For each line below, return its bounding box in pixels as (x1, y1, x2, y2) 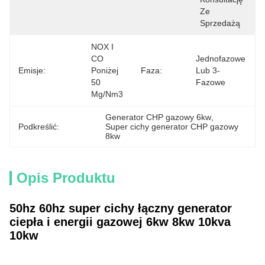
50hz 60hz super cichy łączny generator (9, 202, 232, 215)
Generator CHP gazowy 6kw (105, 112, 212, 122)
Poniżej (91, 66, 118, 75)
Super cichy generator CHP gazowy (105, 122, 239, 131)
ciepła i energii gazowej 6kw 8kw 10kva (9, 215, 231, 228)
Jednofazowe (196, 54, 245, 63)
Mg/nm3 (91, 89, 123, 99)
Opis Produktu (17, 170, 115, 186)
